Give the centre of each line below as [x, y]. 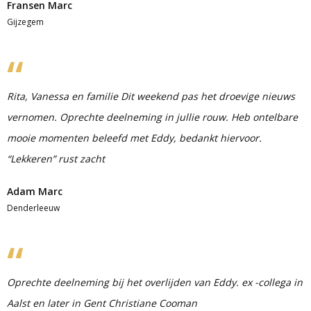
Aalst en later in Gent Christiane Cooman [102, 303]
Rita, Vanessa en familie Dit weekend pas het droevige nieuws [151, 96]
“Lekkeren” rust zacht [56, 159]
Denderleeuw [33, 208]
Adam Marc [35, 191]
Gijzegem [25, 22]
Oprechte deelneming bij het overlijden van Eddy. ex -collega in [155, 282]
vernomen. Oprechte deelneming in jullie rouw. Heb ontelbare [152, 117]
